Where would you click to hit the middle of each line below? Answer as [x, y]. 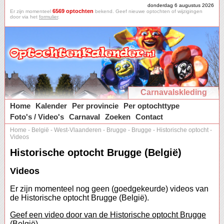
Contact [149, 117]
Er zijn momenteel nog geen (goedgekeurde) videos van [109, 189]
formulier [48, 17]
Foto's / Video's [37, 117]
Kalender [51, 106]
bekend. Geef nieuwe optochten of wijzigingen [148, 11]
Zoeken [118, 117]
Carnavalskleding [173, 92]
